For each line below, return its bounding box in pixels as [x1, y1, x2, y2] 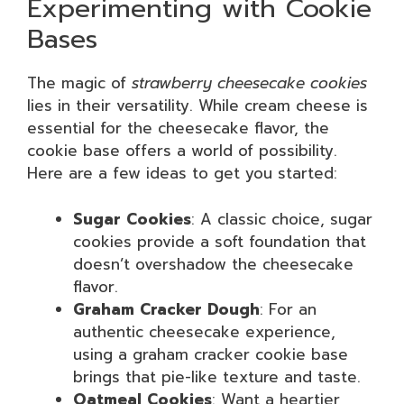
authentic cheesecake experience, [73, 319, 335, 344]
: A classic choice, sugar [191, 207, 372, 231]
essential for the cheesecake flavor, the [27, 116, 329, 140]
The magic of [27, 71, 132, 95]
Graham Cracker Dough [73, 297, 260, 321]
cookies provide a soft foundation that [73, 229, 366, 253]
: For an [260, 297, 317, 321]
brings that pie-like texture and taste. [73, 364, 361, 389]
